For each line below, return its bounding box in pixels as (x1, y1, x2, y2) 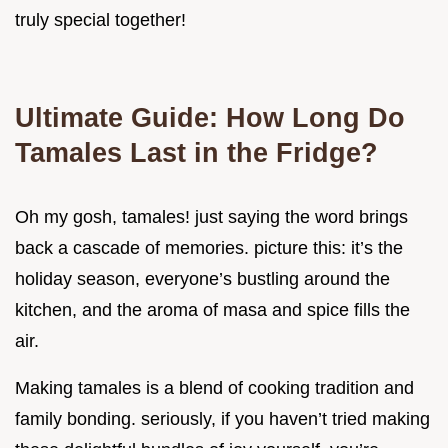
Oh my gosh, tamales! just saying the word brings (15, 207, 408, 228)
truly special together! (15, 10, 186, 31)
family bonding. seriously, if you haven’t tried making (15, 409, 430, 430)
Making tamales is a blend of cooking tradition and (15, 378, 414, 399)
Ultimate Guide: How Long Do (15, 102, 405, 134)
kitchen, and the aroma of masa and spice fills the (15, 300, 410, 321)
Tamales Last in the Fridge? (15, 137, 378, 169)
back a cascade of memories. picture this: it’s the (15, 238, 403, 259)
